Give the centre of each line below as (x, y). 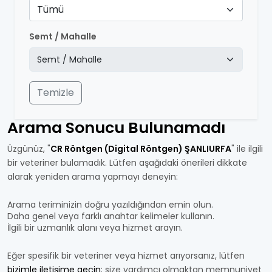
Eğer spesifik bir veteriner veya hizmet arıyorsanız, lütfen (126, 256)
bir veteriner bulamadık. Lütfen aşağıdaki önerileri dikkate (127, 163)
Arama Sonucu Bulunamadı (117, 128)
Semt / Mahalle (63, 36)
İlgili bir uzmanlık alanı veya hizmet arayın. (95, 228)
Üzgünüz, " (29, 149)
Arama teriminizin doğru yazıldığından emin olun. (110, 205)
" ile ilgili (247, 149)
